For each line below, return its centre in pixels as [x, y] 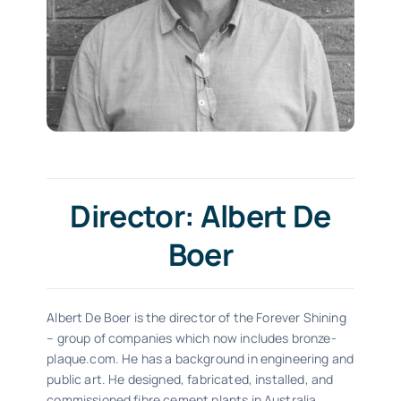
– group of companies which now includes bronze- [192, 337]
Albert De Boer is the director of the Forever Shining [196, 317]
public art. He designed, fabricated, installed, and [190, 379]
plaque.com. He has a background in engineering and [200, 358]
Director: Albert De [200, 215]
